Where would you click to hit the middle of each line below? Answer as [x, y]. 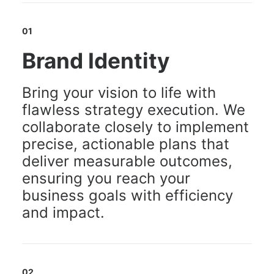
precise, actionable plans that [126, 144]
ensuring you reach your [106, 178]
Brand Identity [96, 61]
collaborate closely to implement [135, 127]
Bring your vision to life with [119, 93]
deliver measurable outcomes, [127, 161]
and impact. [63, 213]
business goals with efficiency [128, 195]
